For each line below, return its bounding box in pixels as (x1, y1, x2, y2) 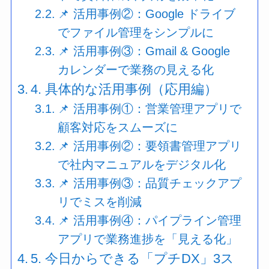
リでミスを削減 (58, 195, 142, 208)
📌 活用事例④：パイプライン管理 (58, 213, 242, 227)
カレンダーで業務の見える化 (58, 62, 214, 76)
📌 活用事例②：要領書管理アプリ (58, 139, 242, 153)
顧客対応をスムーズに (58, 120, 178, 134)
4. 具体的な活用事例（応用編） (31, 81, 218, 97)
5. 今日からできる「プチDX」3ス (31, 250, 235, 266)
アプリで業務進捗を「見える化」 (58, 232, 238, 246)
